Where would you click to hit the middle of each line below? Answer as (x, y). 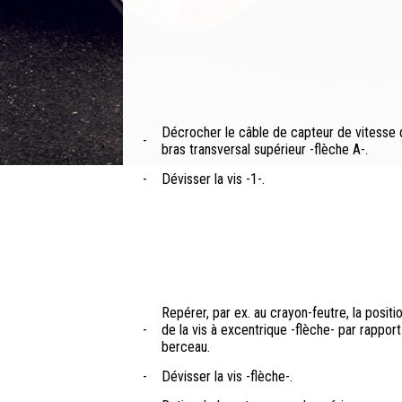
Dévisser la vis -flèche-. (227, 377)
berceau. (186, 347)
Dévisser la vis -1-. (213, 179)
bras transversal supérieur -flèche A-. (265, 150)
